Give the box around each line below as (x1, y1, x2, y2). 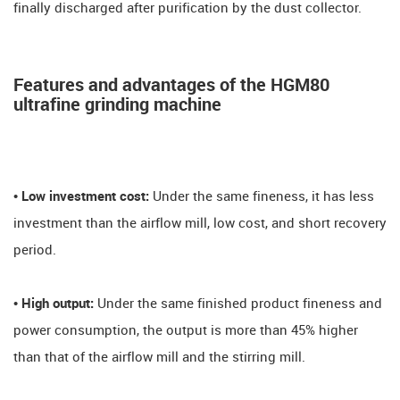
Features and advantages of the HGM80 (13, 75, 329, 96)
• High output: (13, 296, 97, 312)
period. (13, 243, 56, 258)
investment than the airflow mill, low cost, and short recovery (13, 216, 387, 231)
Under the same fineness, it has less (153, 189, 374, 204)
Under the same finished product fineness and (97, 296, 382, 312)
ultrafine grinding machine (13, 95, 221, 115)
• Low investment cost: (13, 189, 153, 204)
